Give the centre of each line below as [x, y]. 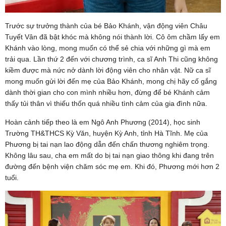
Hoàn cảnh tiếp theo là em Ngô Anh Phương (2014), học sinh [103, 122]
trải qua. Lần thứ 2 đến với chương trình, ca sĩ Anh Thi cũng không [111, 59]
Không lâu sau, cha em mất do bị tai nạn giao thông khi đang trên [109, 156]
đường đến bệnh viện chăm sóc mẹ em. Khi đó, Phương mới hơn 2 [112, 167]
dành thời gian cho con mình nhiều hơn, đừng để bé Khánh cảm [107, 93]
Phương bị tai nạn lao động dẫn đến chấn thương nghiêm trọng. [107, 145]
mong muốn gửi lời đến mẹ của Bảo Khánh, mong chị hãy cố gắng [111, 81]
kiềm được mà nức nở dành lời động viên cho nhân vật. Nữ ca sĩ [108, 70]
